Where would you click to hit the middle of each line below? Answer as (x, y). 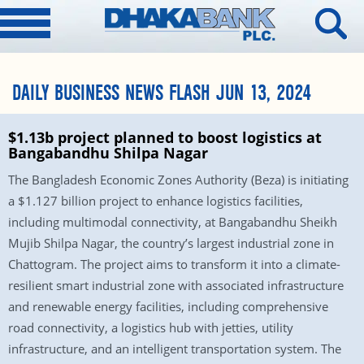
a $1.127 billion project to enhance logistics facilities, (156, 201)
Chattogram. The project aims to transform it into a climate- (174, 264)
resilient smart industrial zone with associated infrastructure (176, 285)
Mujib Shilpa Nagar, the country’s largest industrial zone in (171, 243)
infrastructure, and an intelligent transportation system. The (175, 349)
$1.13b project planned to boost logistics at (165, 137)
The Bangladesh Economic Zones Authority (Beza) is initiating (178, 180)
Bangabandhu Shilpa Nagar (108, 153)
